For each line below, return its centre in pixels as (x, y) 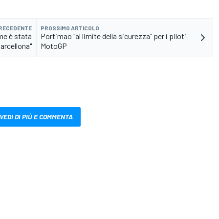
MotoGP (54, 45)
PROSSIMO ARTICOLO (70, 28)
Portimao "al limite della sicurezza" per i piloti (113, 36)
